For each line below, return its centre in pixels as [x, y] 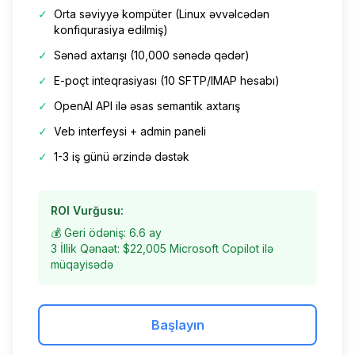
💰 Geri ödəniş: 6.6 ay [106, 232]
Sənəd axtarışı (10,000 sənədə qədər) [152, 55]
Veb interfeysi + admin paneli [130, 131]
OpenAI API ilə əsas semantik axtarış [147, 105]
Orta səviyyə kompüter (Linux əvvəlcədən [162, 13]
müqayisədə [82, 264]
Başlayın [177, 324]
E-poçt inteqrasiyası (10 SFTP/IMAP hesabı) [167, 80]
